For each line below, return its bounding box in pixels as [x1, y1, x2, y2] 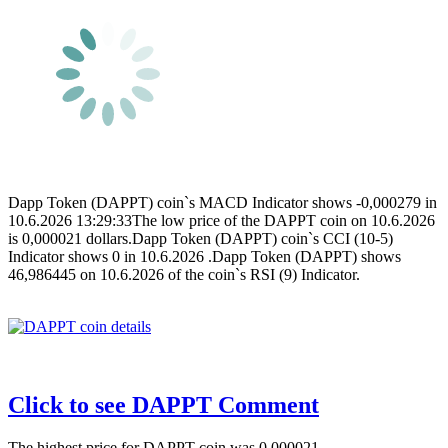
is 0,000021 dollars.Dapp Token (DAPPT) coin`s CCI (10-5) [8, 229, 393, 247]
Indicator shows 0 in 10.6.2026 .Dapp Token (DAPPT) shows [8, 247, 401, 265]
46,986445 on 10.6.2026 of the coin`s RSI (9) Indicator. [8, 265, 360, 283]
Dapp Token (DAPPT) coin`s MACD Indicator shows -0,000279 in [8, 193, 437, 211]
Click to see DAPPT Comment [8, 391, 319, 418]
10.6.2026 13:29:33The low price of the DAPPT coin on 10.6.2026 [8, 211, 435, 229]
